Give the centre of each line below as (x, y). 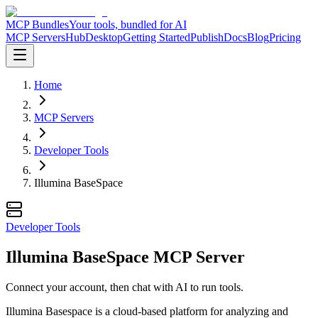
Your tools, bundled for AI (128, 24)
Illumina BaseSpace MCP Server (125, 257)
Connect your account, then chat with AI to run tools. (125, 287)
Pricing (285, 37)
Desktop (104, 37)
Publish (207, 37)
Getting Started (157, 37)
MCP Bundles (37, 24)
